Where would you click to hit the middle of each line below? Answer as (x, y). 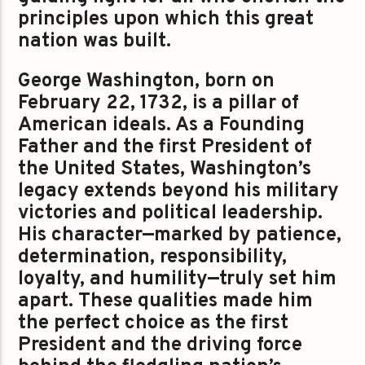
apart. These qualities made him (166, 301)
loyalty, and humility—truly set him (178, 279)
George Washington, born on (147, 81)
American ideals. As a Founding (162, 125)
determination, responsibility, (153, 257)
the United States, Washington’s (165, 169)
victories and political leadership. (171, 213)
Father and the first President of (165, 147)
